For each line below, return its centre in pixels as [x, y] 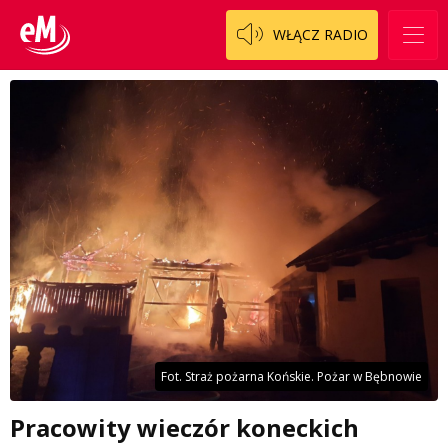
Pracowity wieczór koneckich [184, 427]
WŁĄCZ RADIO [320, 34]
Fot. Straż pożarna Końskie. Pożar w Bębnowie [291, 376]
